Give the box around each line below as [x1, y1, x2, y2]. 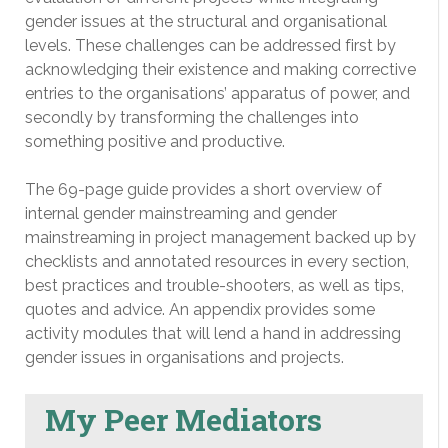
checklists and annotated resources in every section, [25, 252, 409, 271]
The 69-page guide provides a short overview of [25, 180, 382, 199]
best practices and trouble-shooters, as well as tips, [25, 276, 404, 295]
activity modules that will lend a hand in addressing [25, 324, 401, 343]
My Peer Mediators [45, 399, 322, 439]
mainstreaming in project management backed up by [25, 228, 416, 247]
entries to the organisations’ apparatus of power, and [25, 84, 410, 103]
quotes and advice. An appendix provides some [25, 300, 375, 319]
